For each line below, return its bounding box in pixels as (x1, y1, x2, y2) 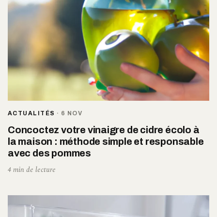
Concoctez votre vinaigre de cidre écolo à (8, 124, 200, 136)
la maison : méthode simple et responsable (8, 136, 204, 147)
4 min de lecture (8, 164, 56, 176)
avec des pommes (8, 148, 91, 159)
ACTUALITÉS (8, 110, 55, 117)
